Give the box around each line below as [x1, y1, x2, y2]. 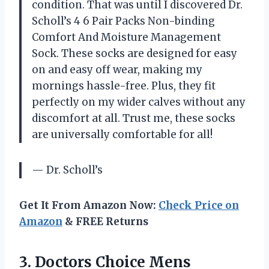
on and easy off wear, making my [32, 62, 202, 76]
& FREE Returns [62, 214, 148, 228]
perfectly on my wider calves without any [32, 95, 246, 109]
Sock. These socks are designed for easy [32, 46, 237, 60]
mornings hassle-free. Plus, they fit [32, 79, 216, 92]
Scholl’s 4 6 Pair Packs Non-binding [32, 14, 215, 28]
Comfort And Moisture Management [32, 30, 221, 44]
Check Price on [159, 198, 239, 212]
